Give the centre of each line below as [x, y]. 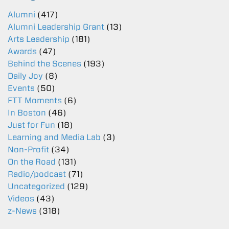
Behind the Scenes [44, 64]
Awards [22, 52]
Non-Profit [28, 150]
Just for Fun [31, 125]
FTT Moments [35, 101]
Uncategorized [36, 187]
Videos [21, 199]
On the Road [32, 162]
